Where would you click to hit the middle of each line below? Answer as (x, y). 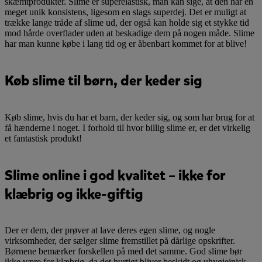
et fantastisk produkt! (43, 138)
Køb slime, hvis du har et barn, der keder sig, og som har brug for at (130, 117)
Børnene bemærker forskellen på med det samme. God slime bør (123, 251)
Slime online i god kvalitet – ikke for (115, 175)
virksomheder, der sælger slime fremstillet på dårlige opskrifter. (120, 241)
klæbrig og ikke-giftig (74, 194)
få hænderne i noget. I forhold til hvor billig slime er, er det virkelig (127, 127)
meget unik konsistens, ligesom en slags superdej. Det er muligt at (125, 12)
